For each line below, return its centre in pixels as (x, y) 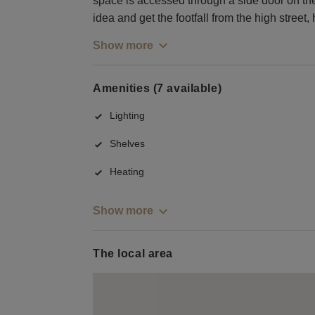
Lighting (127, 116)
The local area (133, 254)
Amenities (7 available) (157, 88)
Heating (127, 172)
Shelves (127, 144)
